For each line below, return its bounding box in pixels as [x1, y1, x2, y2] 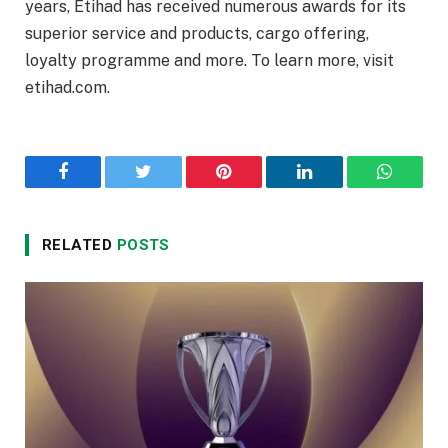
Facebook [61, 177, 132, 196]
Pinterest [222, 177, 286, 196]
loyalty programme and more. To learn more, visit [25, 51, 394, 71]
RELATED [42, 236, 117, 255]
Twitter [142, 177, 195, 196]
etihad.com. [25, 78, 110, 98]
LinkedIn [302, 177, 369, 196]
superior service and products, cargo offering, [25, 24, 369, 44]
